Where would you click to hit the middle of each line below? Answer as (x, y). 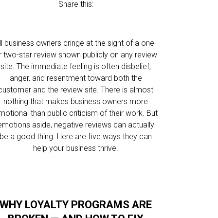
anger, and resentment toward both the (76, 78)
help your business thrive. (76, 148)
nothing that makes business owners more (76, 101)
